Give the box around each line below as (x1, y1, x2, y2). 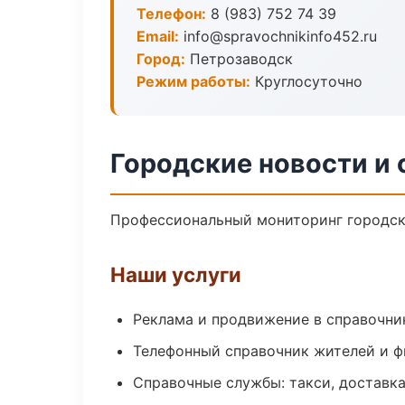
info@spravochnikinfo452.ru (179, 27, 377, 45)
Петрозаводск (185, 50, 293, 68)
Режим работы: (137, 72, 250, 90)
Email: (137, 27, 179, 45)
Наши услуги (110, 262, 241, 287)
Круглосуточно (250, 72, 363, 90)
